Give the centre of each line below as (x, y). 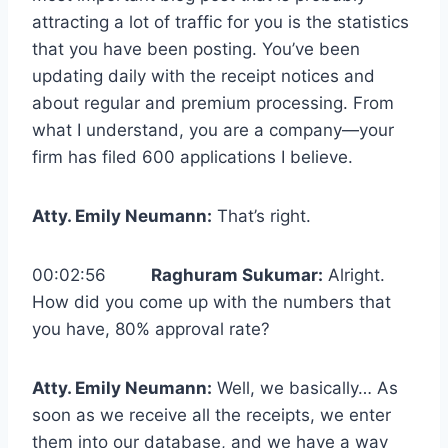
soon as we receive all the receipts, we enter (211, 415)
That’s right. (261, 216)
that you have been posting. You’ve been (196, 49)
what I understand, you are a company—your (213, 130)
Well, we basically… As (305, 388)
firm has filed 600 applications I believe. (192, 157)
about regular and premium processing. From (213, 103)
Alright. (354, 275)
